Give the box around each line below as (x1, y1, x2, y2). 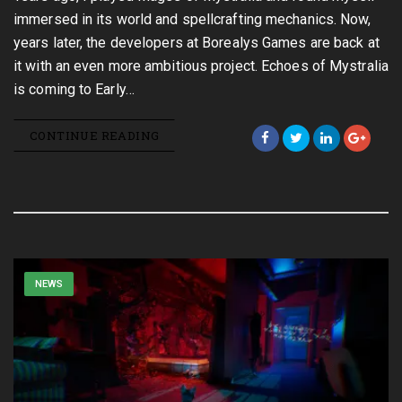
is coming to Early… (13, 81, 135, 98)
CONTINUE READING (30, 127, 160, 144)
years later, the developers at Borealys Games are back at (13, 34, 380, 51)
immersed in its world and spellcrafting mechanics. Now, (13, 11, 371, 28)
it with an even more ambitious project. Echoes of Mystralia (13, 57, 389, 74)
